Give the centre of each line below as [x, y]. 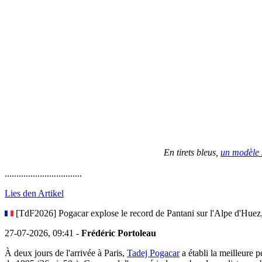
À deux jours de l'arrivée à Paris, [66, 253]
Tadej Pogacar [153, 253]
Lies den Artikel [34, 194]
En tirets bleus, [192, 153]
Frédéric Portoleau [119, 233]
